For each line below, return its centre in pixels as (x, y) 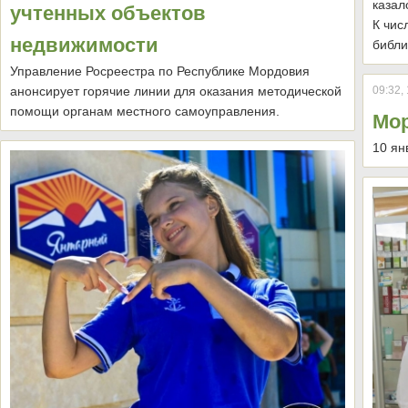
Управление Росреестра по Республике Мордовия (160, 71)
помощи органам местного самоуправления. (145, 112)
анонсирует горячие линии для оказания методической (176, 92)
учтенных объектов (108, 14)
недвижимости (84, 46)
